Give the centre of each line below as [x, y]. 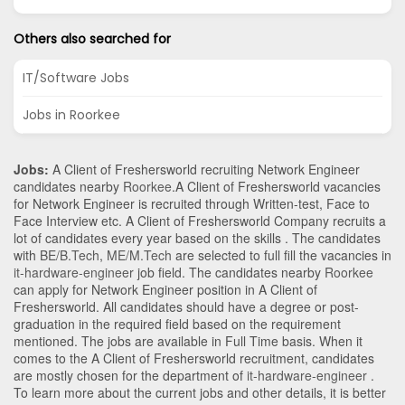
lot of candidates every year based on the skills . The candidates [197, 238]
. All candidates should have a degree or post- [227, 307]
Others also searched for [92, 39]
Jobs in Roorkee [71, 115]
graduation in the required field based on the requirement [177, 324]
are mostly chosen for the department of [130, 376]
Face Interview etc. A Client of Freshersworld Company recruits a [200, 221]
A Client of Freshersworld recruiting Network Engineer [204, 170]
